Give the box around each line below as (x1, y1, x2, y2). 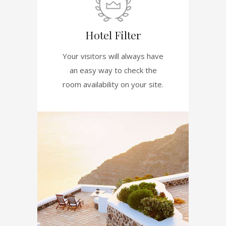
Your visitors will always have (63, 50, 163, 61)
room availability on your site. (63, 79, 163, 89)
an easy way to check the (69, 65, 157, 75)
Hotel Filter (85, 27, 141, 42)
